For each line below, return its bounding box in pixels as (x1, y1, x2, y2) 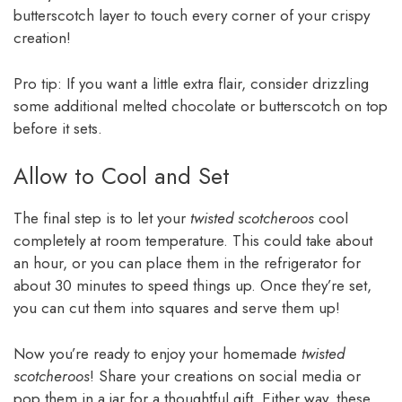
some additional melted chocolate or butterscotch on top (13, 94, 388, 117)
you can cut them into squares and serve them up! (13, 297, 340, 319)
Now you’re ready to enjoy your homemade (13, 342, 301, 364)
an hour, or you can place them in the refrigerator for (13, 252, 361, 275)
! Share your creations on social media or (90, 364, 361, 387)
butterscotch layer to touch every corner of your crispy (13, 4, 370, 27)
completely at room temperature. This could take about (13, 230, 372, 252)
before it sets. (13, 117, 102, 139)
